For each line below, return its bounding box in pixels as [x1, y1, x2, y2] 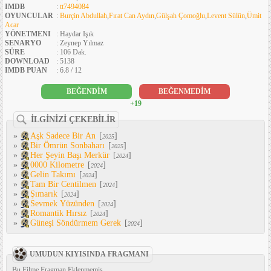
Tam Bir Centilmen [30, 180, 96, 189]
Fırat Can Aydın [109, 11, 154, 21]
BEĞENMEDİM [158, 87, 211, 96]
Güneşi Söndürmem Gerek [30, 218, 121, 228]
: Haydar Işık [56, 30, 94, 39]
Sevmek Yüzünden [30, 199, 94, 209]
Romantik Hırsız [30, 209, 87, 218]
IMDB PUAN [5, 66, 47, 75]
